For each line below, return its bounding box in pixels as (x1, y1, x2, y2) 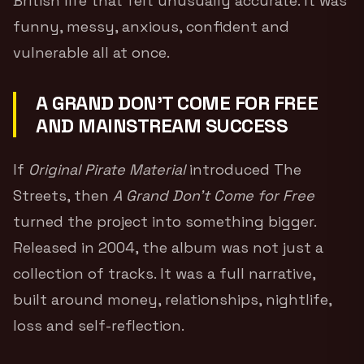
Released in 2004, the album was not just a (13, 237, 323, 257)
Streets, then (13, 185, 113, 205)
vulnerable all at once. (13, 42, 170, 62)
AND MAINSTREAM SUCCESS (36, 112, 288, 138)
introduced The (185, 159, 301, 179)
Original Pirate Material (28, 159, 185, 179)
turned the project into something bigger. (13, 211, 316, 231)
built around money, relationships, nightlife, (13, 289, 331, 309)
